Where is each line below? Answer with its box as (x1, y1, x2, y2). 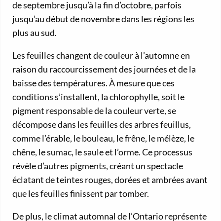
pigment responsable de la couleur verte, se (12, 105, 176, 116)
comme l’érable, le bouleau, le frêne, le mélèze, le (12, 132, 194, 144)
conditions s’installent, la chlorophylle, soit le (12, 91, 184, 102)
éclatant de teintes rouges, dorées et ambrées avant (12, 174, 208, 185)
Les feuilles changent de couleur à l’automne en (12, 49, 190, 61)
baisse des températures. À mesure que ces (12, 77, 175, 88)
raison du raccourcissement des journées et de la (12, 63, 196, 74)
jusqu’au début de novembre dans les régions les (12, 13, 194, 24)
